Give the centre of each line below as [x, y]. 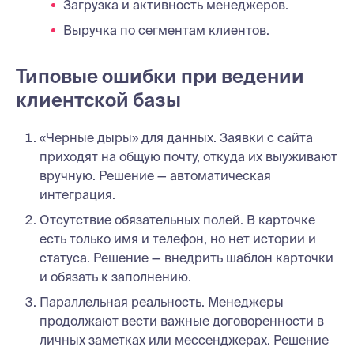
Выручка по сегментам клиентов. [166, 30]
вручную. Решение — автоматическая [155, 175]
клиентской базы [98, 100]
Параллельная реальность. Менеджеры [162, 301]
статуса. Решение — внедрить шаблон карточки [186, 257]
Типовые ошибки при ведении [160, 76]
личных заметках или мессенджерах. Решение [184, 339]
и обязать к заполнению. [115, 276]
